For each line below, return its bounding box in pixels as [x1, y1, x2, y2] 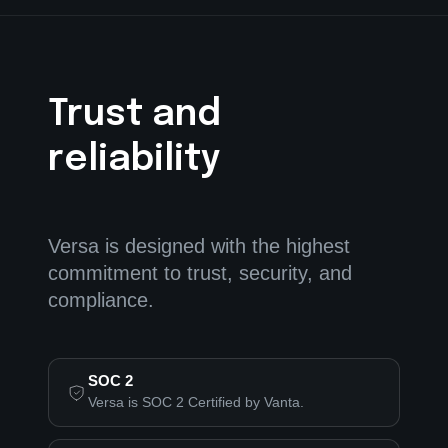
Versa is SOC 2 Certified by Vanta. [87, 394, 304, 411]
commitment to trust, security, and [48, 262, 352, 285]
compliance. [48, 289, 154, 312]
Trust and [48, 97, 221, 134]
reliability [48, 142, 221, 179]
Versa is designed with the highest [48, 235, 350, 258]
